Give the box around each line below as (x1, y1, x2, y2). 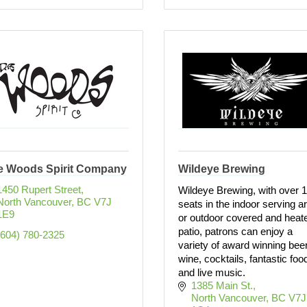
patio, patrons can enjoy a (178, 225, 293, 237)
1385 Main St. (191, 280, 253, 291)
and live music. (178, 267, 245, 278)
